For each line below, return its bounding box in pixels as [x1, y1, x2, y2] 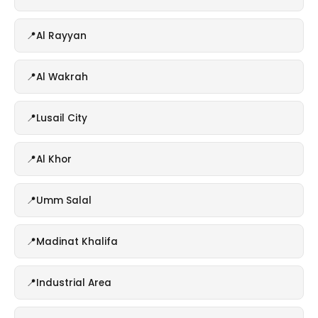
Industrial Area [36, 275, 111, 290]
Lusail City [36, 111, 87, 125]
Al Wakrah [36, 70, 88, 84]
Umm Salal [36, 193, 92, 207]
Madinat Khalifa [36, 234, 118, 248]
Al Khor [36, 152, 72, 166]
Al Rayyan [36, 28, 87, 43]
